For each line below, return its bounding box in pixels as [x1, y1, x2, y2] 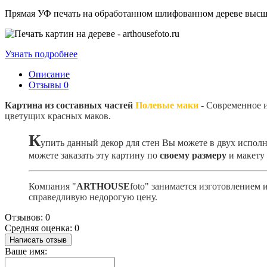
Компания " [29, 181, 76, 191]
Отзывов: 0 [5, 212, 50, 222]
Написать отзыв [10, 235, 67, 244]
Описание [29, 69, 70, 79]
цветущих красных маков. [5, 110, 111, 121]
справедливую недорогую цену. [29, 191, 157, 202]
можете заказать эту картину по [29, 150, 160, 160]
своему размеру [160, 150, 226, 160]
